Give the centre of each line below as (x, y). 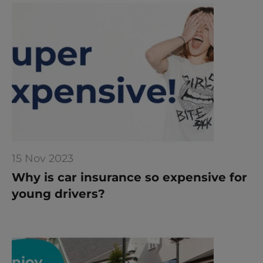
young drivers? (58, 194)
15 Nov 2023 (43, 159)
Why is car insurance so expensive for (129, 177)
